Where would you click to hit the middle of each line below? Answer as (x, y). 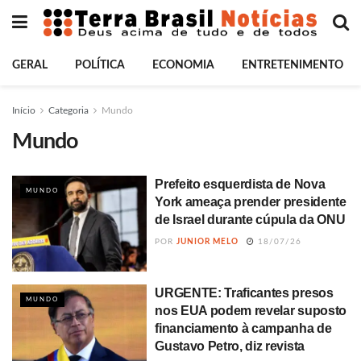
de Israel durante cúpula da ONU (250, 220)
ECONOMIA (183, 65)
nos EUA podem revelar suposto (251, 310)
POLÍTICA (100, 65)
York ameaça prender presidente (251, 202)
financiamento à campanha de (243, 328)
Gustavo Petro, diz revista (230, 346)
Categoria (68, 110)
